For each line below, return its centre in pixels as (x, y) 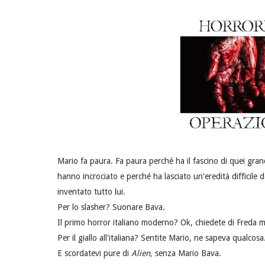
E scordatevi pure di (94, 253)
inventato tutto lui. (91, 192)
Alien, (143, 253)
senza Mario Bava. (188, 253)
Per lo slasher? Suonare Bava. (111, 207)
